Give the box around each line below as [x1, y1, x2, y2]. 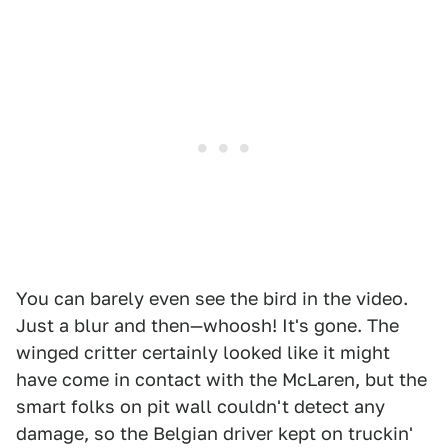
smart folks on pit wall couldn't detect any [16, 396, 385, 417]
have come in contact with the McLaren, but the [16, 369, 427, 390]
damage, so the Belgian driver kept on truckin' [16, 423, 413, 444]
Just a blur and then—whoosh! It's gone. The [16, 315, 399, 336]
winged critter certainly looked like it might [16, 342, 390, 363]
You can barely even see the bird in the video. [16, 288, 408, 309]
